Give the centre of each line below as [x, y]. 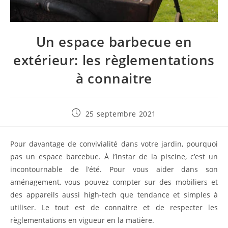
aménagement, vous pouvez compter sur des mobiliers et [114, 182]
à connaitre [114, 78]
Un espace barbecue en [114, 41]
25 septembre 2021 [121, 113]
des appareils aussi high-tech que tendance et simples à [114, 194]
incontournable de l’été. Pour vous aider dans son [114, 169]
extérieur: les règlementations [114, 60]
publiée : [88, 122]
